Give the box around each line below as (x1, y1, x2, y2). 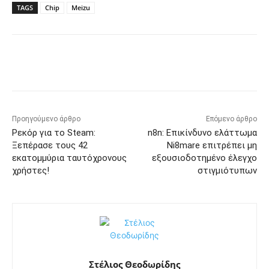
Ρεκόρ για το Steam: (12, 127, 95, 138)
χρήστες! (12, 165, 49, 176)
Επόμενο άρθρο (205, 114, 257, 123)
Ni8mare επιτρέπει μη (166, 139, 257, 151)
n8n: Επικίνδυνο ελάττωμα (147, 127, 257, 138)
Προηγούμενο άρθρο (12, 114, 80, 123)
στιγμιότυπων (197, 165, 257, 176)
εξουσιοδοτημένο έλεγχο (151, 152, 257, 163)
